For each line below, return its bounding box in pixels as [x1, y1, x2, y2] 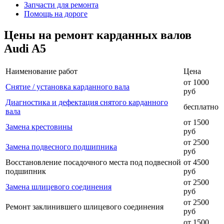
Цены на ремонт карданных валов [4, 28, 191, 41]
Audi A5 [4, 41, 46, 55]
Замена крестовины [5, 122, 72, 131]
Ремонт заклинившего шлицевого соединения [5, 202, 163, 211]
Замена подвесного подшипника [5, 142, 117, 151]
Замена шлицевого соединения [5, 182, 111, 191]
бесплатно [183, 102, 218, 111]
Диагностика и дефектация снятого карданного [5, 97, 168, 106]
